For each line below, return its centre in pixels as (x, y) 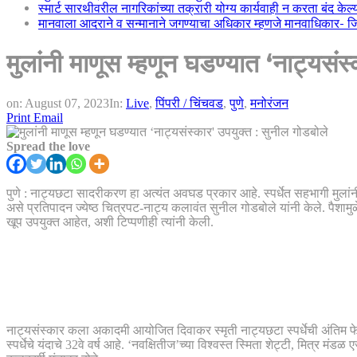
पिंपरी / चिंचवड (189, 103)
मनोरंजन (269, 103)
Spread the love (48, 146)
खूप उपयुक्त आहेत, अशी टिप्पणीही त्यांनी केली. (110, 222)
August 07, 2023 (67, 103)
